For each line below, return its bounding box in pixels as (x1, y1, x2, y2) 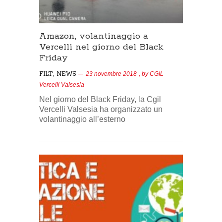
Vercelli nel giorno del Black (39, 41, 164, 53)
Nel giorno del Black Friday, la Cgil (39, 95, 161, 104)
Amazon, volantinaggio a (39, 30, 148, 42)
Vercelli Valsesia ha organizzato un (39, 105, 163, 113)
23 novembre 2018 (86, 70, 137, 77)
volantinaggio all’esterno (39, 114, 125, 123)
